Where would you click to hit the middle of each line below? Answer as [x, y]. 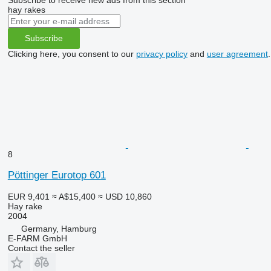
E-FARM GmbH [37, 238]
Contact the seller [41, 248]
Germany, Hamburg [59, 228]
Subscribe [44, 38]
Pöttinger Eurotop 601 [57, 175]
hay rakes [26, 9]
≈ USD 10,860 [125, 196]
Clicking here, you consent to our [72, 54]
